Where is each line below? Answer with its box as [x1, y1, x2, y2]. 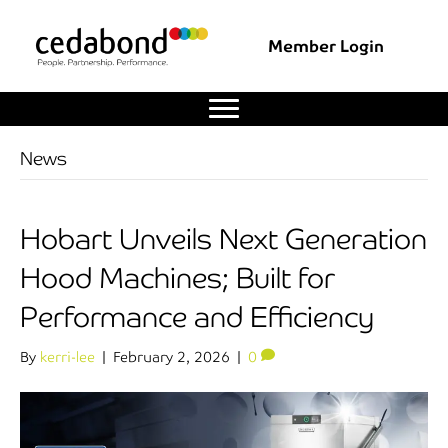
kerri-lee [40, 348, 95, 367]
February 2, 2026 [113, 348, 230, 367]
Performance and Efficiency [20, 299, 374, 336]
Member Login [268, 35, 384, 57]
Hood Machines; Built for [20, 260, 335, 297]
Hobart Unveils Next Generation [20, 221, 427, 258]
